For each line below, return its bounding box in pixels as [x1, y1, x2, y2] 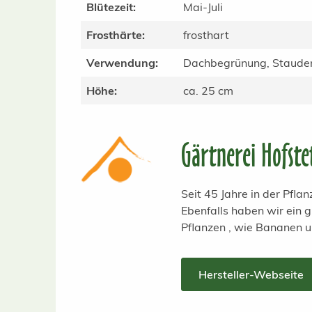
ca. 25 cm [183, 84, 233, 97]
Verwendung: [86, 56, 158, 70]
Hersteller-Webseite [198, 267, 304, 281]
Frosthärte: [86, 28, 145, 42]
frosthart [183, 28, 229, 42]
